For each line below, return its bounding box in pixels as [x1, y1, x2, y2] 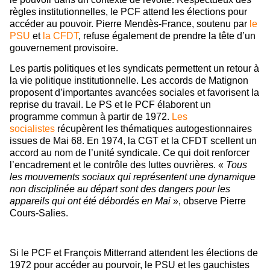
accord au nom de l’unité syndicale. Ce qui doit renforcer [10, 147, 250, 158]
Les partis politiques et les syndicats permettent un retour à [10, 63, 259, 74]
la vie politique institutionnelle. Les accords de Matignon [10, 75, 248, 86]
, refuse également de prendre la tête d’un [78, 31, 256, 42]
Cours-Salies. [10, 207, 68, 218]
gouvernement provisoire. [10, 43, 118, 54]
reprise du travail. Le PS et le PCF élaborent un [10, 99, 211, 110]
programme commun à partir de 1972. [10, 111, 172, 122]
